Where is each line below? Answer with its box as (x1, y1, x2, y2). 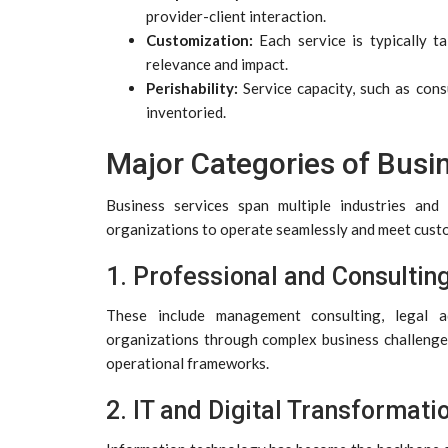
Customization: (146, 30, 253, 49)
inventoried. (146, 102, 226, 121)
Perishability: (146, 78, 238, 97)
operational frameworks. (106, 353, 269, 372)
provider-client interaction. (146, 6, 326, 25)
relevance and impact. (146, 54, 288, 73)
